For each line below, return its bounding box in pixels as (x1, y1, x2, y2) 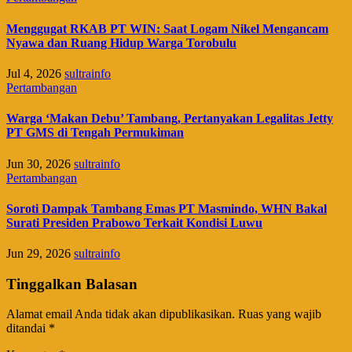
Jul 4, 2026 (6, 66, 64, 80)
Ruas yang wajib (238, 307, 321, 321)
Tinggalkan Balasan (6, 275, 137, 292)
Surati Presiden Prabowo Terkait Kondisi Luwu (6, 215, 262, 229)
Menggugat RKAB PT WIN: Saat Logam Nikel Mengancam (6, 21, 328, 35)
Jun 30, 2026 (6, 156, 74, 170)
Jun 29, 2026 (6, 247, 74, 261)
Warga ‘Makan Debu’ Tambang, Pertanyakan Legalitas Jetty (6, 112, 333, 126)
